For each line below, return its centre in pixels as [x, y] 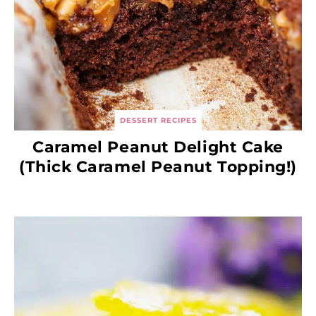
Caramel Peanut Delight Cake [158, 147]
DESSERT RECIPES [158, 120]
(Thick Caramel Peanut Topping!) [158, 166]
